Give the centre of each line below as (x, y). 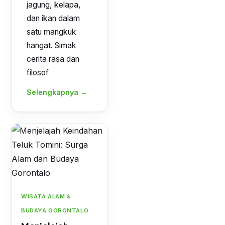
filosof (38, 73)
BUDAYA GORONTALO (55, 210)
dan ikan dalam (53, 18)
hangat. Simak (51, 45)
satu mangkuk (51, 32)
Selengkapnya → (57, 92)
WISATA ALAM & (46, 196)
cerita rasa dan (53, 59)
